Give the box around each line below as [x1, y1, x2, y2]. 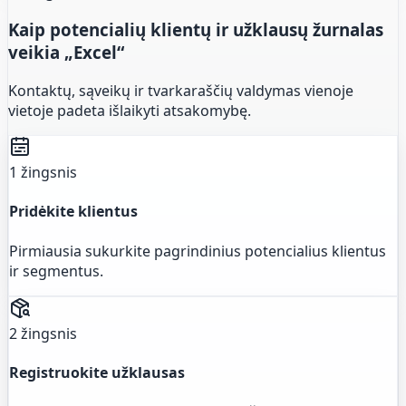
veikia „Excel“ [8, 41, 124, 64]
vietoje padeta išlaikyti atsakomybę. [8, 101, 251, 121]
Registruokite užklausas [9, 362, 185, 382]
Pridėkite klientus [9, 201, 138, 222]
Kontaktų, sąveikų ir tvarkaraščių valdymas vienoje [8, 81, 353, 101]
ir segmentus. [9, 260, 103, 281]
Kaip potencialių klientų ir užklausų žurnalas [8, 18, 383, 42]
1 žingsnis [9, 162, 77, 183]
